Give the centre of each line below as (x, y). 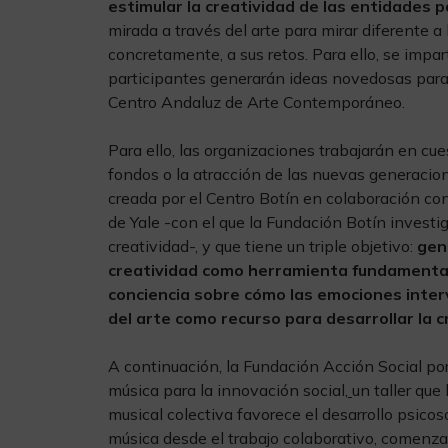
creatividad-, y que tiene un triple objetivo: (262, 246)
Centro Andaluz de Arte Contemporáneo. (256, 102)
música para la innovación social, (228, 390)
